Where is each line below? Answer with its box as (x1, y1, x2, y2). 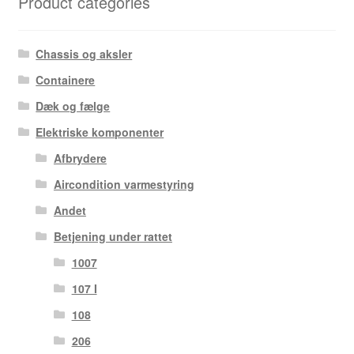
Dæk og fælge (36, 98, 111, 115)
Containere (36, 72, 96, 88)
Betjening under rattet (53, 228, 172, 245)
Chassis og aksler (36, 46, 133, 62)
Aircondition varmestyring (53, 176, 194, 193)
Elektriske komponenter (36, 124, 164, 141)
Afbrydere (53, 150, 107, 167)
